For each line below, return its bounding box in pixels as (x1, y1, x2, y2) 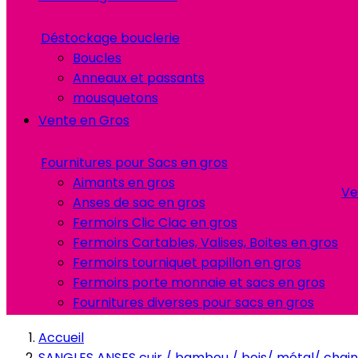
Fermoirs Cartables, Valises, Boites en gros (73, 233, 338, 252)
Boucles (73, 49, 121, 67)
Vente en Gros (38, 111, 129, 129)
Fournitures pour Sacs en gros (41, 153, 228, 172)
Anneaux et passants (73, 69, 205, 87)
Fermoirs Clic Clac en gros (73, 213, 237, 232)
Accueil (38, 328, 84, 347)
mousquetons (73, 89, 158, 107)
